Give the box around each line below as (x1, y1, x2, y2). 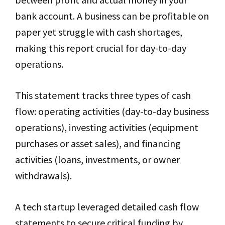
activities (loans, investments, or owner (15, 153, 180, 166)
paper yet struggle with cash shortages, (15, 26, 182, 38)
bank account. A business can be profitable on (15, 10, 209, 22)
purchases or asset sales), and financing (15, 137, 181, 150)
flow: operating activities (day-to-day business (15, 105, 209, 118)
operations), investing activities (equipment (15, 121, 198, 134)
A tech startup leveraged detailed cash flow (15, 200, 199, 213)
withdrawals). (15, 169, 72, 182)
